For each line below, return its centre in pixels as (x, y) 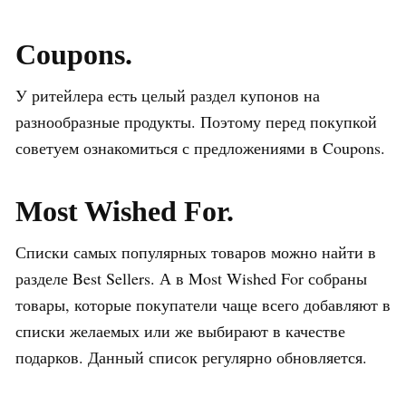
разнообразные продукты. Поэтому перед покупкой (196, 121)
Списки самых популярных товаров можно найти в (196, 251)
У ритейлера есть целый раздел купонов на (168, 95)
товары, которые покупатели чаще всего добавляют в (203, 304)
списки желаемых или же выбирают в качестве (180, 330)
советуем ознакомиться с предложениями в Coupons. (200, 147)
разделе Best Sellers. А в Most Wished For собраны (191, 278)
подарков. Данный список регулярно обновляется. (191, 357)
